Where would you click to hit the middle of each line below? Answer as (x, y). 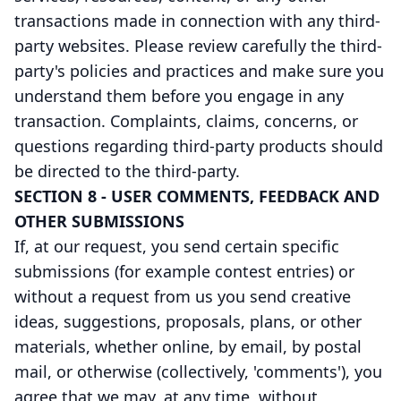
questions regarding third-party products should (199, 146)
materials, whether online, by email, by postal (188, 346)
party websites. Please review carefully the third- (198, 46)
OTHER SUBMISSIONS (99, 221)
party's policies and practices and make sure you (199, 71)
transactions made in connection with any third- (197, 21)
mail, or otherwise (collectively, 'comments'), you (198, 371)
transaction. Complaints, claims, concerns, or (186, 121)
